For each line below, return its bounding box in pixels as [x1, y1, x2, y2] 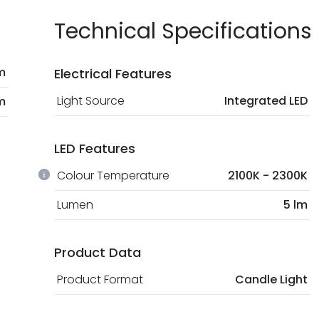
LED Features [54, 139, 135, 157]
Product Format [57, 271, 143, 288]
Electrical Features [54, 64, 172, 83]
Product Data [54, 243, 141, 261]
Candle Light [235, 271, 308, 288]
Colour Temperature [57, 167, 169, 184]
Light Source [57, 92, 125, 109]
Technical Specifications [54, 16, 312, 46]
